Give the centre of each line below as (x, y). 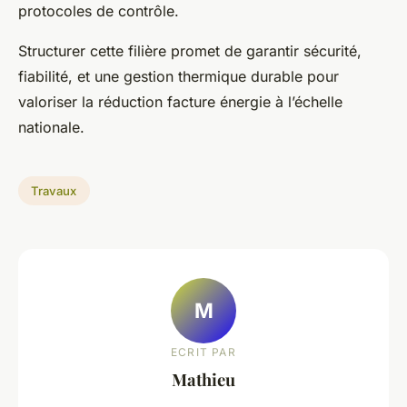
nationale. (51, 128)
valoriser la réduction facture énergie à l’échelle (180, 102)
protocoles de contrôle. (99, 11)
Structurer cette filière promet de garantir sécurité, (190, 51)
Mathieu (203, 379)
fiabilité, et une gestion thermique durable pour (179, 77)
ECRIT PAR (203, 352)
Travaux (54, 190)
